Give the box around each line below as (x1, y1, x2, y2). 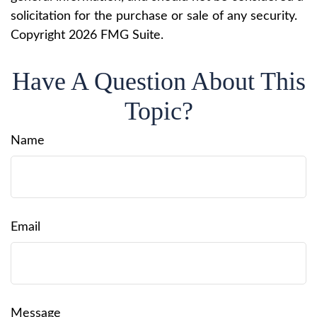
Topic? (124, 97, 193, 125)
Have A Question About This (11, 67, 306, 96)
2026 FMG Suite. (69, 29, 163, 42)
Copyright (11, 29, 69, 42)
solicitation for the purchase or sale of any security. (11, 10, 297, 23)
